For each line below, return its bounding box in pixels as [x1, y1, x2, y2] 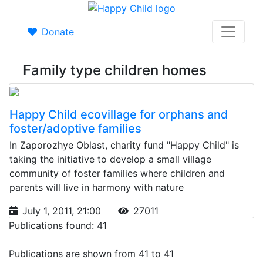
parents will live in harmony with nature [9, 181, 184, 193]
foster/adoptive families [9, 121, 141, 136]
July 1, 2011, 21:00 [22, 204, 104, 217]
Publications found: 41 [9, 219, 107, 231]
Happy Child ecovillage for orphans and [9, 107, 228, 122]
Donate [42, 25, 74, 38]
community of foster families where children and [9, 167, 225, 179]
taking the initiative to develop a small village [9, 153, 211, 165]
